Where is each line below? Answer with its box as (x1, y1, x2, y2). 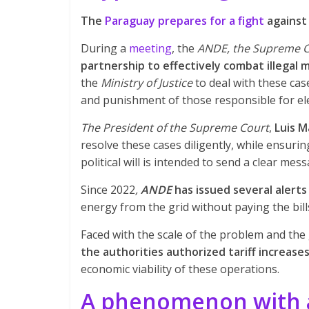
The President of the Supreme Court (81, 120, 269, 135)
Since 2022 (81, 182, 135, 197)
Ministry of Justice (101, 75, 192, 90)
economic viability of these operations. (81, 261, 279, 277)
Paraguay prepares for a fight (105, 13, 264, 28)
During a (81, 41, 129, 56)
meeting (129, 41, 172, 56)
